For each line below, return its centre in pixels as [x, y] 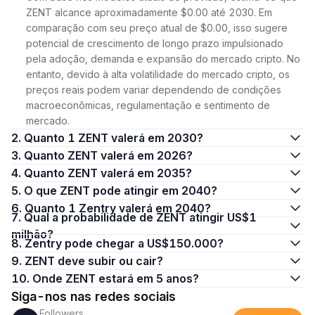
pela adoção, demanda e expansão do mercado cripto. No [163, 59]
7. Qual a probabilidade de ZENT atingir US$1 [18, 217]
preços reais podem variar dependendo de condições [154, 90]
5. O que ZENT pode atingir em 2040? [121, 191]
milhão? [32, 234]
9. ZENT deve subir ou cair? [94, 261]
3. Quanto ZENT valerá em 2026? [108, 155]
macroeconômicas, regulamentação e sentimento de [148, 105]
